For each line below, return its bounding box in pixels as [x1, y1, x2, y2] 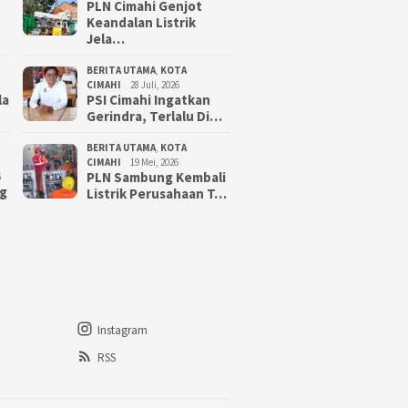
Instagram [97, 321, 148, 338]
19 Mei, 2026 [130, 156, 178, 168]
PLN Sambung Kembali [87, 168, 226, 186]
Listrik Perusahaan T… [87, 185, 227, 202]
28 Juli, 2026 [130, 78, 179, 91]
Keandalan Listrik [87, 14, 196, 31]
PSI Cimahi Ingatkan [87, 91, 210, 108]
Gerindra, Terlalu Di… [87, 107, 222, 125]
